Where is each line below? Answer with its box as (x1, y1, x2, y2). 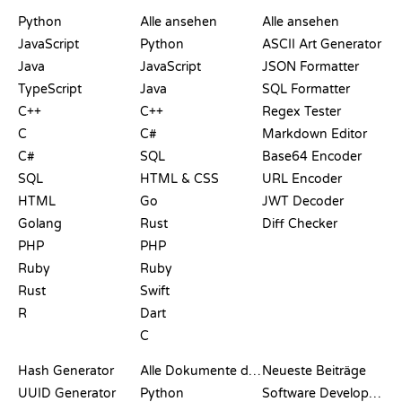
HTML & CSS (140, 170, 219, 187)
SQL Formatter (262, 81, 350, 97)
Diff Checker (262, 215, 337, 232)
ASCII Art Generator (262, 36, 381, 52)
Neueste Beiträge (262, 363, 366, 379)
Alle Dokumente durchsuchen (249, 363, 261, 379)
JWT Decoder (262, 193, 344, 209)
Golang (18, 215, 62, 232)
